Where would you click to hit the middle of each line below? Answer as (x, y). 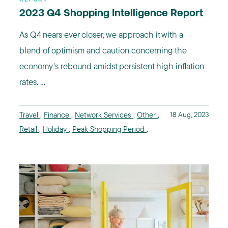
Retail (29, 129)
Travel (30, 115)
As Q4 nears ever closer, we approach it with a (101, 34)
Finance (58, 115)
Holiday (56, 129)
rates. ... (32, 81)
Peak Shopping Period (109, 129)
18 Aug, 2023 (189, 114)
